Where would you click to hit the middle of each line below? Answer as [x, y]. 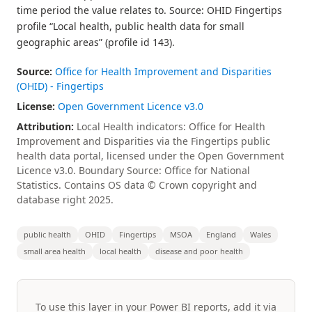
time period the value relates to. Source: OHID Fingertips [149, 10]
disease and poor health [199, 251]
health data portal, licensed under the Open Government [150, 156]
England [221, 234]
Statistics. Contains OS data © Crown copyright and [137, 185]
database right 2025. [65, 200]
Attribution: [45, 126]
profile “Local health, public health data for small [131, 26]
